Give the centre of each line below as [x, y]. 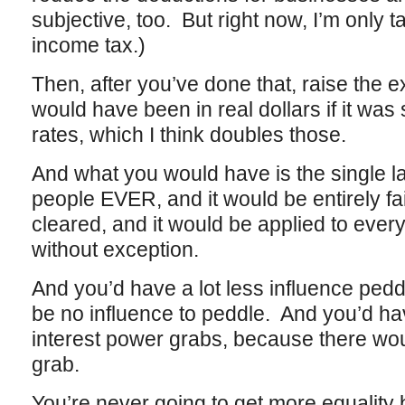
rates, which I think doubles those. [188, 135]
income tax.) [88, 45]
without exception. [118, 250]
